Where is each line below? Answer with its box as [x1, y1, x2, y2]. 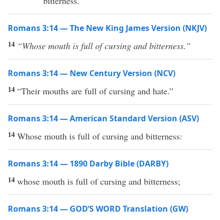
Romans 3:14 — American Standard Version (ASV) [8, 113, 199, 124]
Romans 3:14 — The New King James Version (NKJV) [8, 23, 207, 33]
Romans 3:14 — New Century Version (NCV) [8, 68, 175, 79]
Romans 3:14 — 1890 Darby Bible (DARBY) [8, 158, 168, 169]
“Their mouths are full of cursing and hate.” [17, 85, 173, 97]
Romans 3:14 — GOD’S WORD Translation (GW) [8, 203, 188, 214]
